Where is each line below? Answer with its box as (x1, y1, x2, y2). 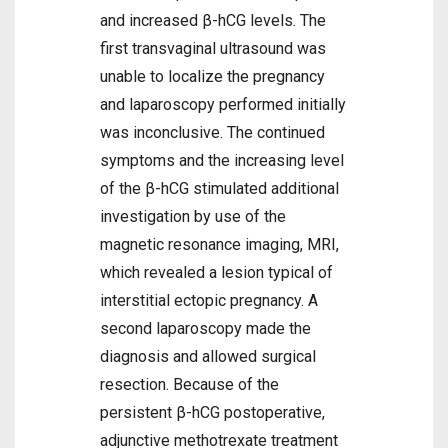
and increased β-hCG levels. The (100, 11, 326, 30)
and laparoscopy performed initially (100, 95, 346, 114)
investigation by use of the (100, 207, 286, 226)
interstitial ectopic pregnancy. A (100, 291, 318, 310)
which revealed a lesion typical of (100, 263, 333, 282)
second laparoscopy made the (100, 319, 311, 338)
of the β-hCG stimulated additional (100, 179, 339, 198)
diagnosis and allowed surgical (100, 347, 316, 366)
